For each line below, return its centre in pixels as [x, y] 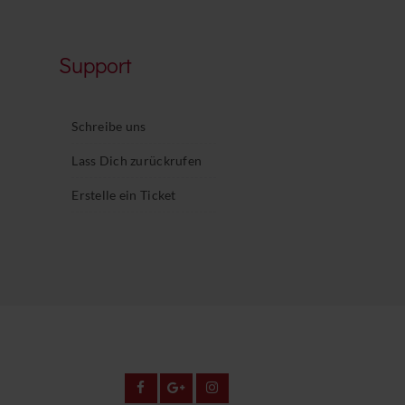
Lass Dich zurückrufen [137, 160]
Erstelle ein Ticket [124, 194]
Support [96, 64]
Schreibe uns [109, 126]
